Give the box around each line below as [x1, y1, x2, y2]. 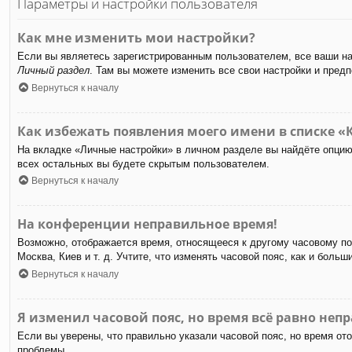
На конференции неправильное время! [17, 215, 277, 233]
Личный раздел [17, 64, 90, 77]
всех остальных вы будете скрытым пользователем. [17, 157, 269, 170]
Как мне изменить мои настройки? [17, 29, 255, 47]
